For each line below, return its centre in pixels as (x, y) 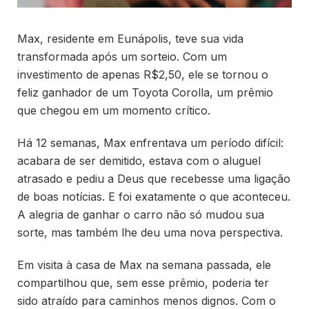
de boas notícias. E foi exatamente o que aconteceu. (154, 197)
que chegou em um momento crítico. (114, 111)
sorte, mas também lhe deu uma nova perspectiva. (150, 233)
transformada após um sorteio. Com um (122, 57)
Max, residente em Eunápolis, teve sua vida (130, 39)
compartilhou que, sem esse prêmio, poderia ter (143, 283)
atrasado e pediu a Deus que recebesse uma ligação (154, 179)
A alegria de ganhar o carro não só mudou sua (141, 215)
